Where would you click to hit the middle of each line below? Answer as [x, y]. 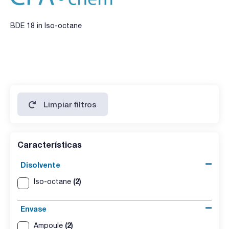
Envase [33, 209]
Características [50, 144]
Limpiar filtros [70, 104]
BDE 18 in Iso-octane [46, 25]
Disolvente [40, 165]
